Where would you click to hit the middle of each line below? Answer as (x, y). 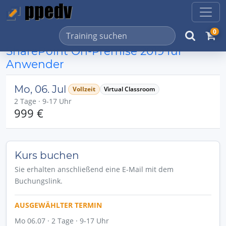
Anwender (35, 64)
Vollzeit (84, 89)
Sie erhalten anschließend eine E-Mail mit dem (94, 169)
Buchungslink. (39, 181)
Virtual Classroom (130, 89)
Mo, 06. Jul (40, 89)
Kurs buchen (47, 155)
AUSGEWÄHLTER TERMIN (58, 205)
